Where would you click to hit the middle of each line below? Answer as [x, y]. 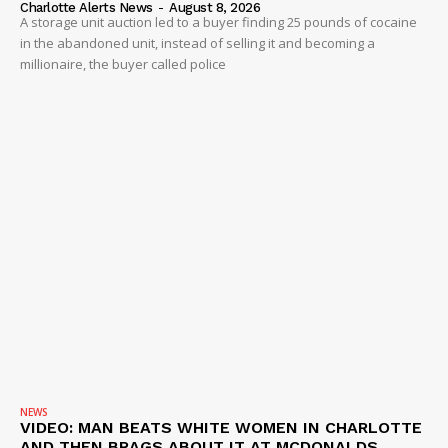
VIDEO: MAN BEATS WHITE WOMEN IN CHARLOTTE [221, 427]
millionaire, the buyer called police [123, 64]
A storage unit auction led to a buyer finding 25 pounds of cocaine [218, 22]
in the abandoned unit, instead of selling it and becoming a [197, 43]
